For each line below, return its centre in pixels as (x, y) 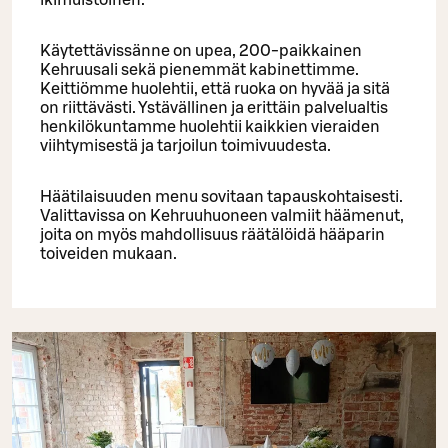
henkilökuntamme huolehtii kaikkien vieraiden (210, 127)
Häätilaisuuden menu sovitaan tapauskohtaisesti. (221, 197)
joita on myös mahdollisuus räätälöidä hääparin (212, 235)
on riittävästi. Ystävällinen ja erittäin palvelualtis (214, 108)
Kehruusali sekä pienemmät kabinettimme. (199, 70)
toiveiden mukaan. (108, 254)
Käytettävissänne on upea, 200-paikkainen (201, 51)
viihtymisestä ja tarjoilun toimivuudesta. (185, 146)
